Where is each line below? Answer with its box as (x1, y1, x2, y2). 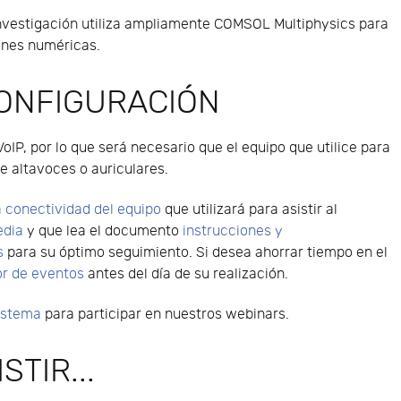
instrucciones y (183, 222, 284, 240)
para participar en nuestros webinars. (41, 305, 290, 323)
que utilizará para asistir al (161, 200, 338, 218)
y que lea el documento (23, 222, 183, 240)
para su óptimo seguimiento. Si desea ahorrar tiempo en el (4, 243, 388, 261)
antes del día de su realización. (84, 265, 289, 283)
